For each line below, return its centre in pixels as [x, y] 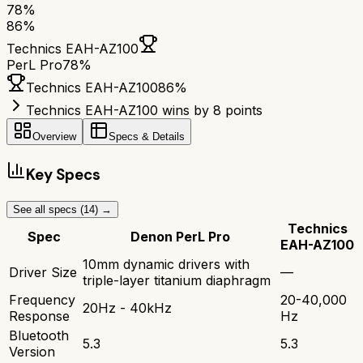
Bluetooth [39, 335]
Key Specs [63, 175]
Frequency [42, 299]
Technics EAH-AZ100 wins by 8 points [144, 111]
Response [39, 316]
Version [32, 351]
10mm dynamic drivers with [166, 264]
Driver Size [43, 272]
